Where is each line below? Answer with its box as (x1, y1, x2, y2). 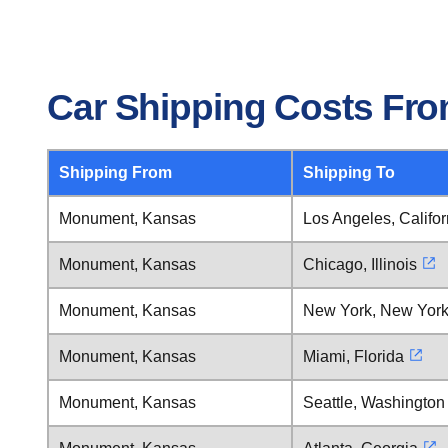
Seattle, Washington (303, 394, 445, 411)
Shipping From (59, 164, 172, 181)
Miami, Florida (303, 348, 404, 365)
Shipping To (303, 164, 395, 181)
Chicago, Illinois (303, 256, 417, 273)
